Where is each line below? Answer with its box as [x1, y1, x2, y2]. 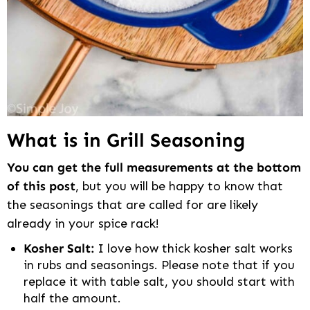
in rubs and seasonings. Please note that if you [24, 257, 295, 273]
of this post [7, 179, 75, 194]
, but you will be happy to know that [75, 179, 283, 194]
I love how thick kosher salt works [94, 241, 293, 257]
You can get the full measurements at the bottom [7, 160, 301, 176]
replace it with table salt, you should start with [24, 274, 295, 290]
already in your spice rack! [7, 216, 159, 232]
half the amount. [24, 291, 121, 307]
